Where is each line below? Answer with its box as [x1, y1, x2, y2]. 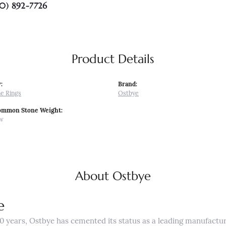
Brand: [118, 82, 137, 88]
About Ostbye [75, 168, 151, 184]
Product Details [72, 51, 154, 67]
